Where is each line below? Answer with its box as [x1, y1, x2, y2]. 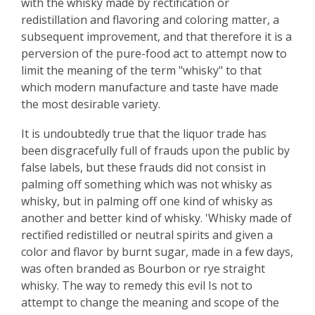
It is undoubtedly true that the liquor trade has [21, 126, 266, 141]
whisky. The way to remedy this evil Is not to [21, 278, 252, 293]
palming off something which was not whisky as [21, 176, 272, 192]
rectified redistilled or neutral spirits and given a [21, 227, 273, 243]
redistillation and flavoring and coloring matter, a [21, 12, 279, 27]
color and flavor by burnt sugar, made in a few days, [21, 244, 293, 259]
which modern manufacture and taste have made [21, 79, 278, 95]
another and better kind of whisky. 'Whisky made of [21, 210, 292, 226]
